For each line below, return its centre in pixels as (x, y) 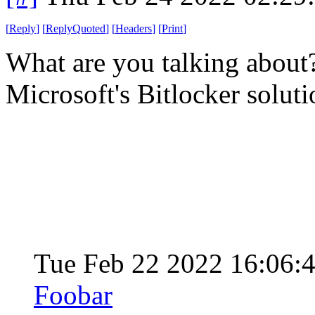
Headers (134, 28)
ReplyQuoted (76, 28)
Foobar (73, 295)
